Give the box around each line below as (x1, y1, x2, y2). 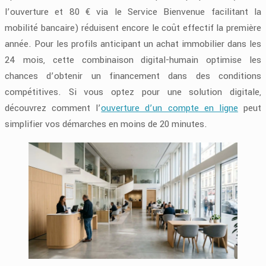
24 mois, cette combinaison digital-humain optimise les (5, 53, 261, 66)
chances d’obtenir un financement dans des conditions (5, 69, 261, 83)
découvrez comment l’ (5, 101, 102, 115)
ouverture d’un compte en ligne (101, 101, 238, 115)
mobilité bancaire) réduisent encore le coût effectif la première (5, 21, 261, 34)
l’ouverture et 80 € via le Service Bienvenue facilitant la (5, 5, 261, 18)
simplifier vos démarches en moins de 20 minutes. (5, 117, 207, 131)
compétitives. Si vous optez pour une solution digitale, (5, 85, 261, 99)
